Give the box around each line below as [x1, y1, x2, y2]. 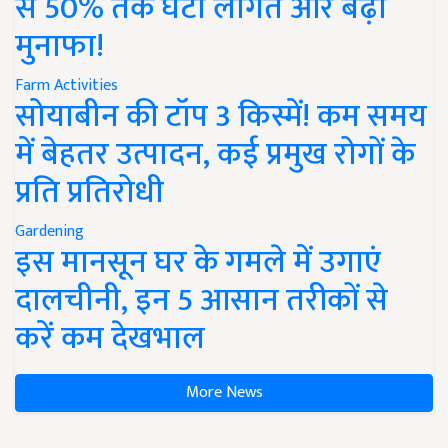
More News [185, 378, 263, 406]
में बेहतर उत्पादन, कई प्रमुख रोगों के [15, 127, 415, 181]
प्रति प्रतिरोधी [15, 165, 164, 219]
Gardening [15, 217, 84, 245]
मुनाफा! [15, 19, 104, 73]
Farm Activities [15, 71, 118, 99]
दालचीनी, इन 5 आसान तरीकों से [15, 273, 388, 327]
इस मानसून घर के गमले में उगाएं [15, 235, 381, 289]
